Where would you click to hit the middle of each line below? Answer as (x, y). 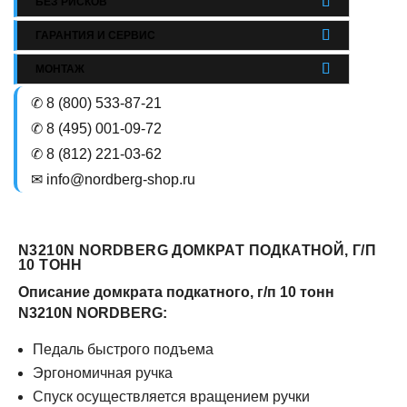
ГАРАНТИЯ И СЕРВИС (95, 35)
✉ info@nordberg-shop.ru (113, 179)
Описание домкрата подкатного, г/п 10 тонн (176, 292)
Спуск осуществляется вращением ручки (171, 397)
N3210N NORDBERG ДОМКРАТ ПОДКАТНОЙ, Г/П (198, 250)
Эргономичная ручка (103, 373)
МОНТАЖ (60, 69)
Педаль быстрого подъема (123, 349)
